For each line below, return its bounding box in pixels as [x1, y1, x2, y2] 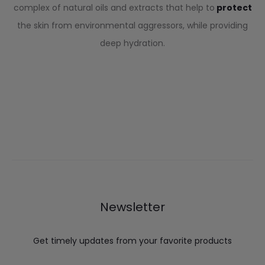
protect [216, 1, 252, 14]
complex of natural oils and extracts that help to [13, 1, 215, 14]
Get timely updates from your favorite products [33, 234, 232, 247]
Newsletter [100, 198, 165, 215]
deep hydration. [100, 37, 165, 49]
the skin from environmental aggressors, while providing [17, 19, 248, 31]
